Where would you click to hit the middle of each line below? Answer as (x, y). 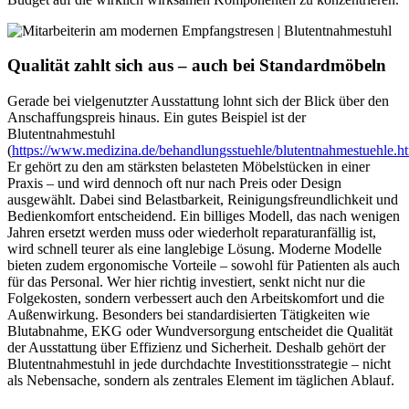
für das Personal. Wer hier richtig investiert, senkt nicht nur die (186, 282)
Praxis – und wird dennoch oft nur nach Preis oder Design (174, 184)
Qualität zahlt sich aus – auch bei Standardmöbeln (197, 66)
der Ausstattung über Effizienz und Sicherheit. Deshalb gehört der (196, 348)
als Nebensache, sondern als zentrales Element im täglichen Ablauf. (201, 381)
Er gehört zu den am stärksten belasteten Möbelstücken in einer (189, 167)
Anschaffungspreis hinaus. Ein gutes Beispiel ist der (157, 118)
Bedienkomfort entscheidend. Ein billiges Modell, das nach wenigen (204, 216)
